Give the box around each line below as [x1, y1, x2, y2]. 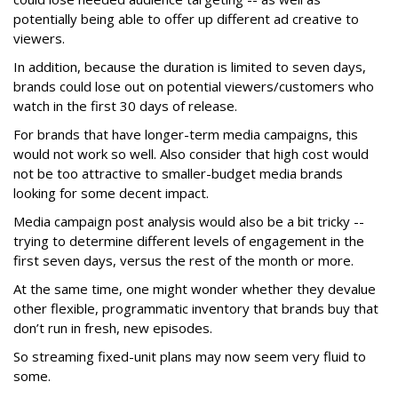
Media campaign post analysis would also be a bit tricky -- [13, 212, 364, 231]
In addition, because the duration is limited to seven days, [13, 58, 366, 76]
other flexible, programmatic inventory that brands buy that [13, 299, 378, 318]
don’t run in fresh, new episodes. [13, 319, 212, 338]
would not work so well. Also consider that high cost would [13, 145, 369, 163]
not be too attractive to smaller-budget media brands [13, 164, 343, 183]
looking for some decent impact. [13, 184, 209, 203]
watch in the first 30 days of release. [13, 97, 237, 115]
